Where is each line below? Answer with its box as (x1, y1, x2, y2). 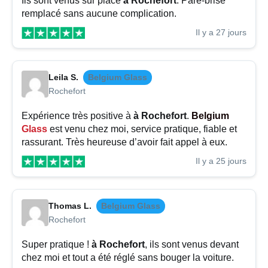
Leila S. (48, 72, 78, 83)
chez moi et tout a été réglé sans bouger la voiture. (22, 252, 234, 263)
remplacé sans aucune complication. (22, 8, 176, 19)
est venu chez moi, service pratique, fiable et (47, 124, 237, 135)
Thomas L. (48, 201, 92, 211)
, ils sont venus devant (145, 239, 239, 250)
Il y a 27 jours (196, 28, 246, 38)
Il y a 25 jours (196, 156, 246, 166)
